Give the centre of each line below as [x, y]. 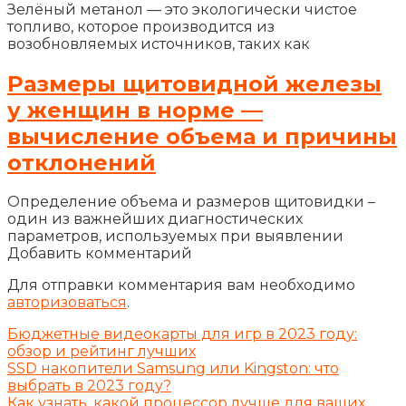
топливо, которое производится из [141, 26]
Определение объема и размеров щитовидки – [191, 202]
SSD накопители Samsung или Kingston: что [173, 369]
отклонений [82, 162]
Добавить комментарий [100, 254]
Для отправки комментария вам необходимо [181, 285]
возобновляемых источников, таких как [159, 43]
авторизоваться [67, 303]
